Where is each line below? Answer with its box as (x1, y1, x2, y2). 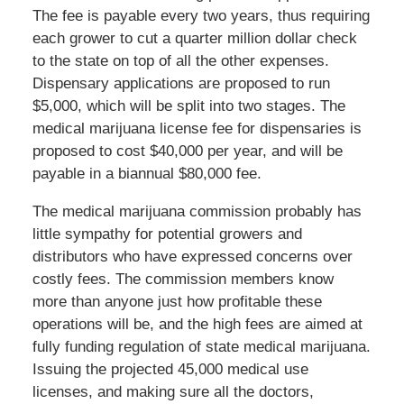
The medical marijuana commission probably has (32, 202, 362, 220)
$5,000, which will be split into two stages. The (32, 96, 345, 115)
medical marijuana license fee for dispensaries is (32, 119, 362, 137)
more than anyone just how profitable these (32, 292, 322, 310)
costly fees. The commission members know (32, 270, 334, 288)
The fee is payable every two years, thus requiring (32, 6, 370, 24)
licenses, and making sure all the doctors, (32, 382, 314, 400)
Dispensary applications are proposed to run (32, 74, 330, 92)
